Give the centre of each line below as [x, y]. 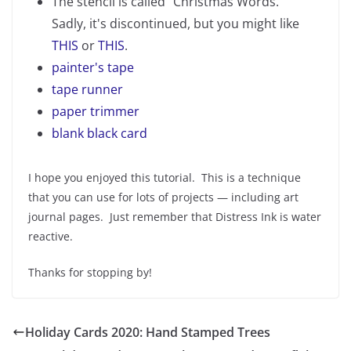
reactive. [51, 236]
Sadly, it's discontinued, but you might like [175, 23]
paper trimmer [96, 111]
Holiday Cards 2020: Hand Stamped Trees [148, 332]
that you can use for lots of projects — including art [163, 197]
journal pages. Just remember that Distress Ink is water [175, 216]
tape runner [87, 89]
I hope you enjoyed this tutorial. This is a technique [165, 177]
